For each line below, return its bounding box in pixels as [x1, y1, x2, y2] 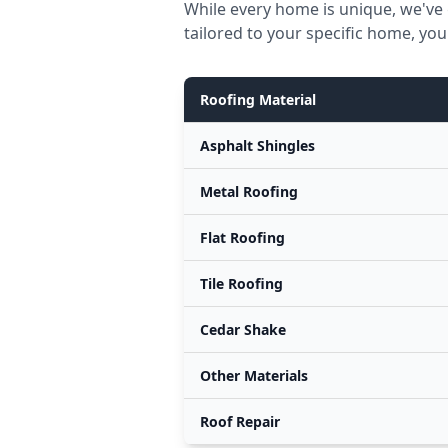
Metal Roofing [200, 182, 298, 201]
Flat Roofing [200, 228, 285, 247]
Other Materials [200, 366, 308, 385]
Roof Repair [200, 412, 280, 431]
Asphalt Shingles [200, 136, 315, 155]
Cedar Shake [200, 320, 286, 339]
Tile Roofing [200, 274, 283, 293]
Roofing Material [200, 90, 316, 109]
